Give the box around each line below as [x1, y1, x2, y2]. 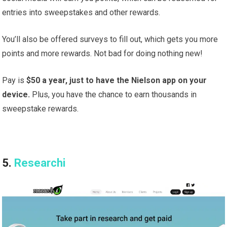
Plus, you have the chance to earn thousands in [30, 90, 197, 100]
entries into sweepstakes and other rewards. [2, 8, 161, 18]
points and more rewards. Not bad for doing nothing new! [2, 49, 203, 59]
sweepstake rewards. [2, 104, 79, 114]
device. [2, 90, 30, 100]
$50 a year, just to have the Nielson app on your [26, 75, 207, 86]
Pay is [2, 75, 27, 86]
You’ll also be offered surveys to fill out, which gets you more [2, 34, 218, 45]
